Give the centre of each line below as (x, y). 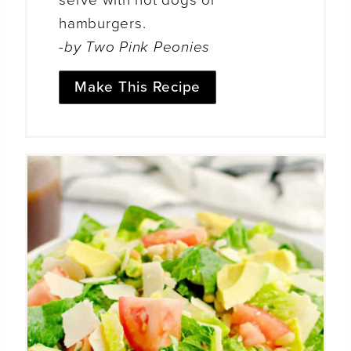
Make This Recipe (138, 87)
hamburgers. (103, 23)
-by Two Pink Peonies (135, 47)
